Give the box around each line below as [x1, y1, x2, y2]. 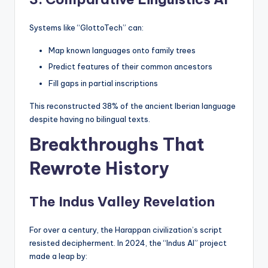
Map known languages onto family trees [48, 45, 196, 56]
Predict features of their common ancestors [48, 62, 212, 72]
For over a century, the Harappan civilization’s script [29, 224, 222, 234]
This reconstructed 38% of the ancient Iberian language [29, 100, 236, 111]
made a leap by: [29, 251, 87, 261]
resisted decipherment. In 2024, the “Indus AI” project [29, 237, 227, 248]
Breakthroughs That [29, 133, 205, 156]
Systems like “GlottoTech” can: [29, 23, 144, 33]
